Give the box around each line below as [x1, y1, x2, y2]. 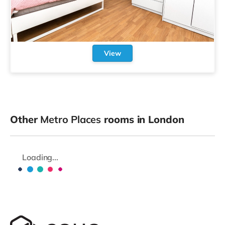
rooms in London [101, 113, 184, 126]
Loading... [22, 152, 58, 163]
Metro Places [40, 113, 101, 126]
